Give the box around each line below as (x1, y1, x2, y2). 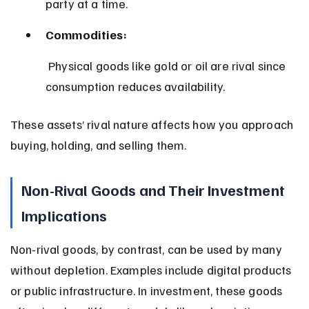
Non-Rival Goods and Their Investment (21, 179, 288, 199)
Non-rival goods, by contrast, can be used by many (10, 241, 285, 257)
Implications (21, 205, 107, 225)
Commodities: (45, 26, 127, 42)
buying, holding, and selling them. (10, 137, 187, 152)
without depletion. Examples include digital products (10, 261, 295, 277)
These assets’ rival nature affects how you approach (10, 116, 297, 132)
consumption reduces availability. (45, 78, 226, 94)
